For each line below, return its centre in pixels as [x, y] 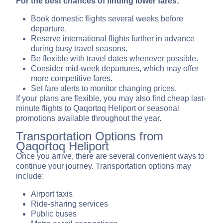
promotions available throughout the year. [89, 118]
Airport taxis [52, 194]
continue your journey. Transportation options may [104, 166]
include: [30, 176]
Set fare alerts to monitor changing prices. [104, 89]
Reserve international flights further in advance [113, 39]
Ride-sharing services [69, 204]
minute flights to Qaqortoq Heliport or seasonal [98, 109]
